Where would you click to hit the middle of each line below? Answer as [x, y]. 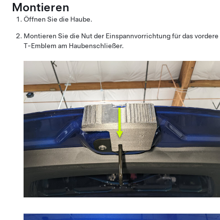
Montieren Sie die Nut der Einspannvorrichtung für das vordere [121, 36]
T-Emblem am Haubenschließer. [74, 45]
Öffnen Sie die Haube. [58, 19]
